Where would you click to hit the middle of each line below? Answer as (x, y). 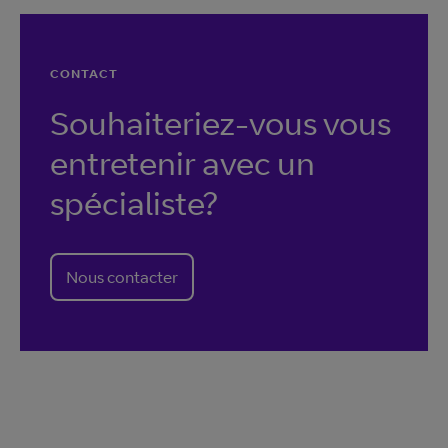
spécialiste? (134, 203)
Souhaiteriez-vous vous (220, 123)
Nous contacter (122, 277)
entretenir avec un (182, 163)
